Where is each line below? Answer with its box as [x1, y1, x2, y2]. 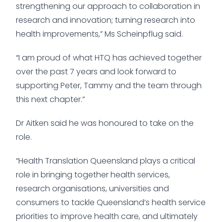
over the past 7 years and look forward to [16, 65, 176, 77]
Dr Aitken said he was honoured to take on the [16, 117, 194, 129]
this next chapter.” [16, 93, 85, 105]
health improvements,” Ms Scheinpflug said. [16, 28, 183, 40]
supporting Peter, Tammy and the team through [16, 79, 202, 91]
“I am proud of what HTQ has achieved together [16, 52, 202, 63]
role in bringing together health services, [16, 168, 170, 180]
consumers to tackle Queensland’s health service [16, 196, 206, 208]
